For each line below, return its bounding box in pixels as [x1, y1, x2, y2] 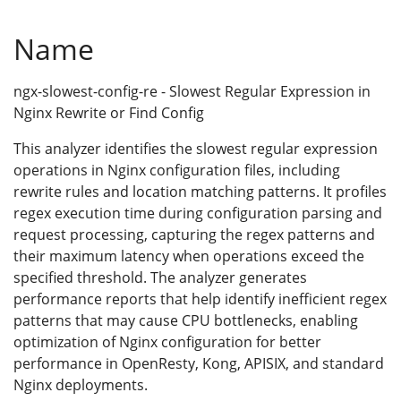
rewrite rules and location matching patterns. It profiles [13, 181, 387, 201]
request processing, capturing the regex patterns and [13, 224, 375, 244]
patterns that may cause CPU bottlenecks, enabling [13, 310, 358, 330]
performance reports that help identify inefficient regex [13, 288, 387, 309]
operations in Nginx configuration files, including [13, 159, 340, 180]
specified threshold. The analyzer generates [13, 267, 307, 287]
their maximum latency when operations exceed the [13, 245, 364, 266]
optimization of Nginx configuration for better [13, 331, 321, 352]
